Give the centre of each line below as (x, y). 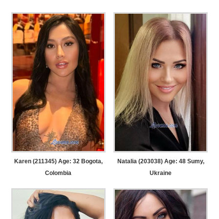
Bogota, (91, 162)
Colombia (58, 173)
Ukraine (161, 173)
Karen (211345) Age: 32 (47, 162)
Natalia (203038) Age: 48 (151, 162)
